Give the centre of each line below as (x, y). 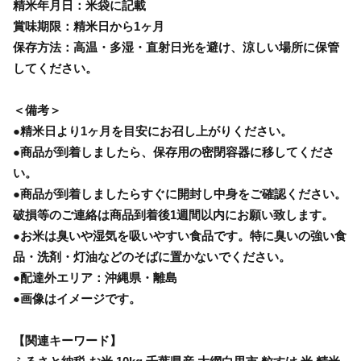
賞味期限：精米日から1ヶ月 (89, 26)
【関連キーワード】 (67, 340)
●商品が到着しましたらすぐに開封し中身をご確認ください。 (180, 193)
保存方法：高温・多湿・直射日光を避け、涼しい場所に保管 (176, 47)
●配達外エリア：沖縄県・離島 (95, 277)
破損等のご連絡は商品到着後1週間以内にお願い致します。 (173, 214)
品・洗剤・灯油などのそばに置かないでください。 (152, 256)
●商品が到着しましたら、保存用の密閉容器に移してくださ (174, 151)
